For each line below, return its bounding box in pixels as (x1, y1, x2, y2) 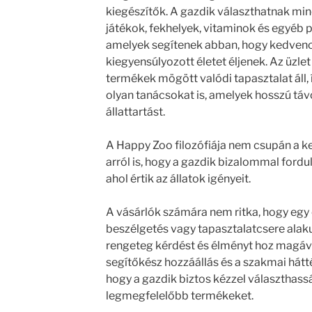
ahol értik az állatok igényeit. (105, 172, 251, 185)
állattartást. (105, 105, 165, 118)
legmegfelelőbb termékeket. (105, 289, 253, 302)
